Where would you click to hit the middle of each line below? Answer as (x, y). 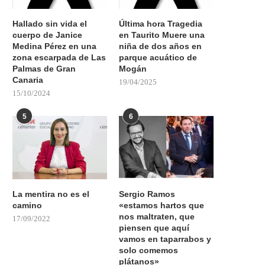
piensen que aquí (154, 227)
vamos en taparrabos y (165, 239)
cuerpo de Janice (47, 35)
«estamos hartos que (162, 205)
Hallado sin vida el (50, 24)
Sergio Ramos (147, 194)
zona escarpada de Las (59, 58)
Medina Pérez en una (54, 46)
